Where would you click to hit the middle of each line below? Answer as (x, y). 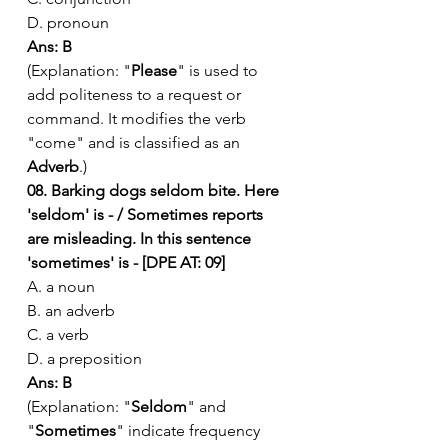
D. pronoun (68, 22)
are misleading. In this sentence (141, 238)
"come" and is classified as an (135, 142)
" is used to (219, 70)
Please (154, 70)
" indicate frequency (190, 430)
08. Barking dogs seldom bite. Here (155, 190)
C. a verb (58, 334)
